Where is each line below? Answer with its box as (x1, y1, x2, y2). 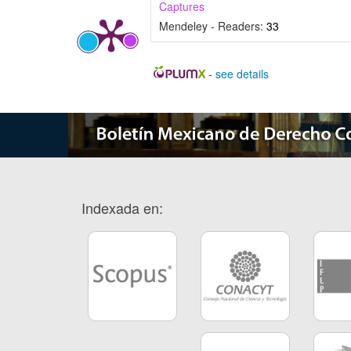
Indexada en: (81, 197, 163, 219)
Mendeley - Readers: (159, 18, 266, 34)
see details (215, 66, 269, 82)
